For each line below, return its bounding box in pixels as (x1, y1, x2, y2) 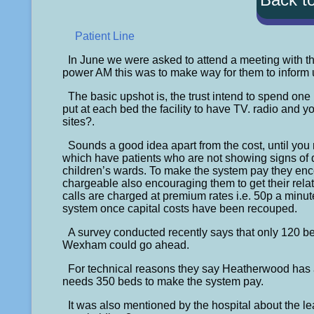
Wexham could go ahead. (62, 238, 190, 251)
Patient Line (75, 29, 135, 42)
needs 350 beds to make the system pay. (62, 275, 264, 287)
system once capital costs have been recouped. (62, 202, 298, 214)
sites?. (62, 115, 95, 128)
